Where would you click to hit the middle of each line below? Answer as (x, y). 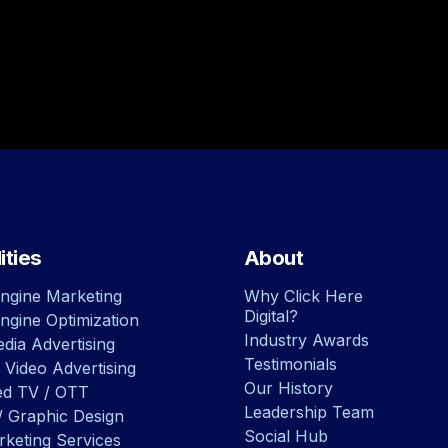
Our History (288, 388)
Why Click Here (303, 296)
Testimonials (290, 364)
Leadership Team (308, 412)
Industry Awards (306, 340)
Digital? (270, 316)
